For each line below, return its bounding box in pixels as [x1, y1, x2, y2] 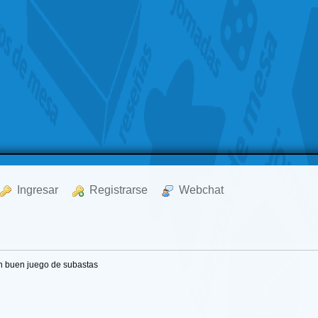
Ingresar [11, 184, 59, 196]
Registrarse [84, 184, 148, 196]
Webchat [173, 184, 224, 196]
